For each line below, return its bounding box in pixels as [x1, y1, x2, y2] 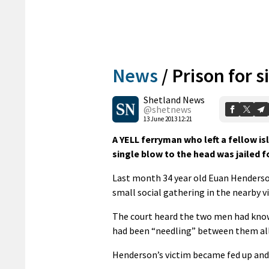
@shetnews [144, 103, 192, 115]
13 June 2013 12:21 [144, 114, 192, 123]
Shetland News [144, 93, 205, 106]
